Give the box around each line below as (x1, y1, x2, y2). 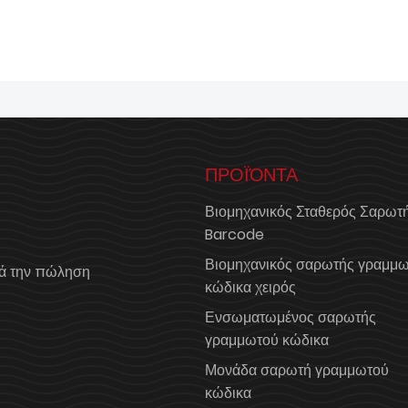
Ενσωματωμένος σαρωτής (205, 307, 377, 328)
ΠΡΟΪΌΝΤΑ (205, 162, 299, 188)
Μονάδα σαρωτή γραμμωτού (205, 360, 390, 381)
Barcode (205, 224, 265, 245)
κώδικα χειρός (205, 277, 297, 298)
